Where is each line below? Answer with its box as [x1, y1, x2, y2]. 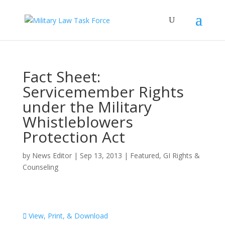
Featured [130, 151, 159, 160]
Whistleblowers [22, 111, 133, 132]
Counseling [22, 162, 58, 172]
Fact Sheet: [22, 66, 100, 87]
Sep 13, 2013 [79, 151, 122, 160]
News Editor [32, 151, 72, 160]
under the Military [22, 96, 152, 117]
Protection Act [22, 127, 125, 147]
